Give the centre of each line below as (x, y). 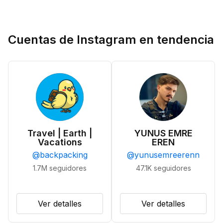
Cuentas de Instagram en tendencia (111, 40)
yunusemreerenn (167, 155)
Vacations (60, 142)
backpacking (63, 155)
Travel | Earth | (60, 133)
